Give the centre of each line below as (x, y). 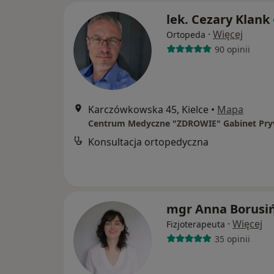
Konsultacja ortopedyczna (148, 142)
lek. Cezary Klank (218, 19)
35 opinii (232, 239)
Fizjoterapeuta (196, 224)
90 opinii (232, 49)
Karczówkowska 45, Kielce (148, 109)
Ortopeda (186, 35)
